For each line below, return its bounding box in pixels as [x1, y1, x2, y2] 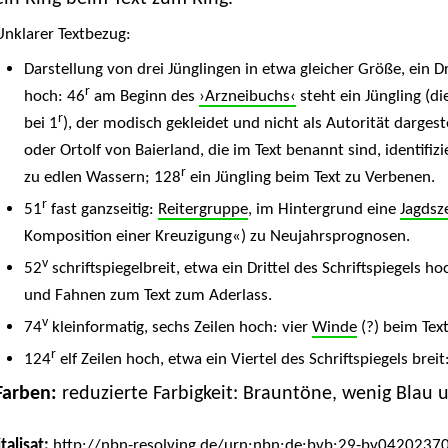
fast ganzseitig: [46, 201, 158, 219]
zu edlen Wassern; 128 [23, 169, 181, 187]
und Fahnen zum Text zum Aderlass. [23, 287, 272, 305]
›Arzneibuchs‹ [198, 88, 296, 106]
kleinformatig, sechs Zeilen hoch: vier [47, 319, 312, 337]
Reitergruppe [157, 201, 248, 219]
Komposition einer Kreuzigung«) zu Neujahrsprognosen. [23, 228, 410, 246]
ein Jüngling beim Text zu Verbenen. [185, 169, 435, 187]
